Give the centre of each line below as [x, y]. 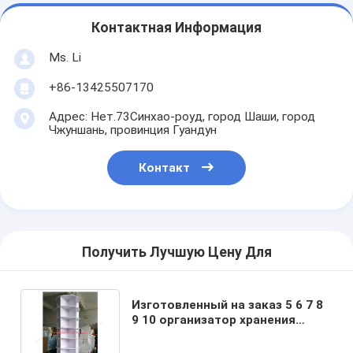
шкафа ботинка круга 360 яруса [229, 334]
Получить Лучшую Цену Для [176, 253]
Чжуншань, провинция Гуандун [132, 130]
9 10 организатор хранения [214, 320]
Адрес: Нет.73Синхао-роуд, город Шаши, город [182, 116]
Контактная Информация [176, 28]
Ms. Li [65, 57]
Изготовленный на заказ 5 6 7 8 [228, 305]
